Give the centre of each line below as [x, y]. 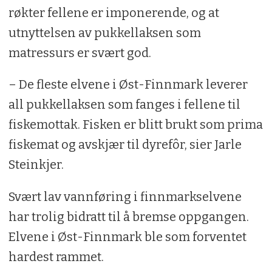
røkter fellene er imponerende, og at [114, 12]
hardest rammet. [56, 257]
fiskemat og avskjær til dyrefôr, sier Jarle [125, 145]
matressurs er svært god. [80, 53]
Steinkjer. [36, 165]
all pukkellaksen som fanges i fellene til [124, 105]
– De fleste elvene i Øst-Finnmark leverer [128, 85]
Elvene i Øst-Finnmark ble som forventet [127, 237]
